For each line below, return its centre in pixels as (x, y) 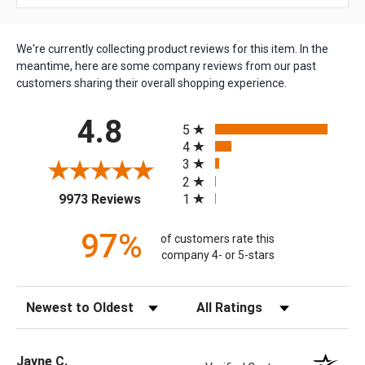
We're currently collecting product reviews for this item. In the (172, 49)
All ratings (210, 116)
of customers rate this (218, 238)
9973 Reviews (99, 200)
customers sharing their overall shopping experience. (152, 84)
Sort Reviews (49, 303)
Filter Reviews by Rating (246, 303)
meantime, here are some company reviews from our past (166, 66)
